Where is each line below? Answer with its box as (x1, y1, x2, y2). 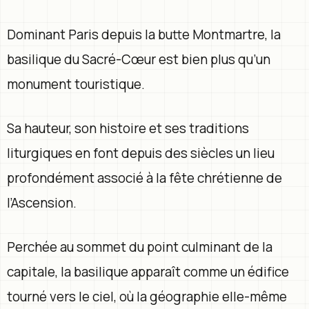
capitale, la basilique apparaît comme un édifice (7, 262, 289, 281)
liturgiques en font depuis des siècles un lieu (7, 143, 275, 162)
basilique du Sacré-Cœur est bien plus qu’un (7, 50, 270, 68)
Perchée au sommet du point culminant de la (7, 237, 272, 256)
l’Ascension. (7, 193, 77, 212)
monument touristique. (7, 74, 145, 93)
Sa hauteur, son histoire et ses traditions (7, 119, 249, 137)
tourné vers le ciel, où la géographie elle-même (7, 287, 287, 306)
